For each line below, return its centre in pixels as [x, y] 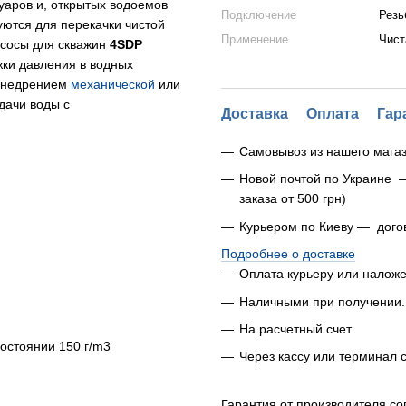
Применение [255, 39]
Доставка [255, 114]
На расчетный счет [295, 329]
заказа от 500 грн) [293, 199]
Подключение [259, 15]
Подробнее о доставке [288, 254]
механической [113, 84]
